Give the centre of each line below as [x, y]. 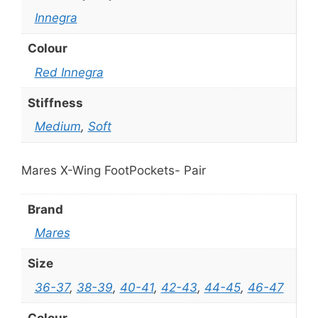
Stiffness [55, 103]
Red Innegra [69, 72]
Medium [57, 127]
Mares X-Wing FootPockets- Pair [114, 171]
